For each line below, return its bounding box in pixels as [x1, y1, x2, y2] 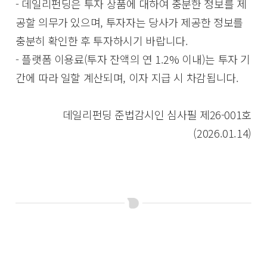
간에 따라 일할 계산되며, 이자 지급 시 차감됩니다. [15, 69, 239, 85]
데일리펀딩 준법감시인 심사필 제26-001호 [62, 106, 252, 122]
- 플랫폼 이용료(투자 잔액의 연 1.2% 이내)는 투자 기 [15, 51, 251, 67]
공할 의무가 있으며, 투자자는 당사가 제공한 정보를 [15, 14, 243, 30]
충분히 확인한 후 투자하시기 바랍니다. [15, 32, 188, 48]
